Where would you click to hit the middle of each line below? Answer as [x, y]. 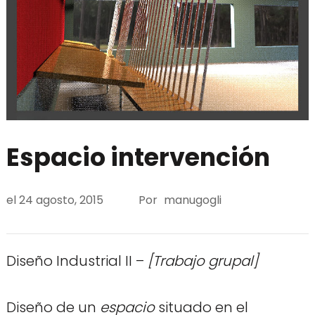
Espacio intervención [138, 157]
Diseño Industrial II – [77, 261]
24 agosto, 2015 [61, 200]
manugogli [192, 200]
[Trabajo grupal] [202, 261]
